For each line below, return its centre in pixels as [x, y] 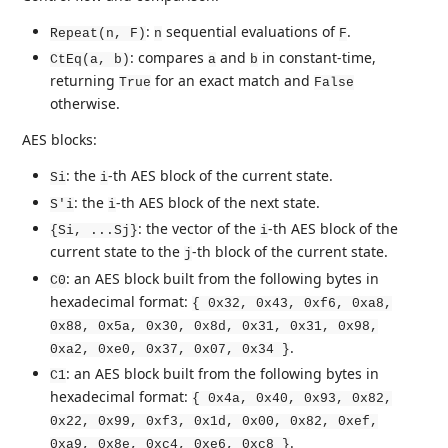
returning [85, 81]
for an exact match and [233, 81]
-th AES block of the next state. [218, 202]
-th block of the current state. [290, 252]
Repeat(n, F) [98, 33]
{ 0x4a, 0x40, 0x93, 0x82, [292, 399]
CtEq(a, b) [90, 60]
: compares [169, 58]
